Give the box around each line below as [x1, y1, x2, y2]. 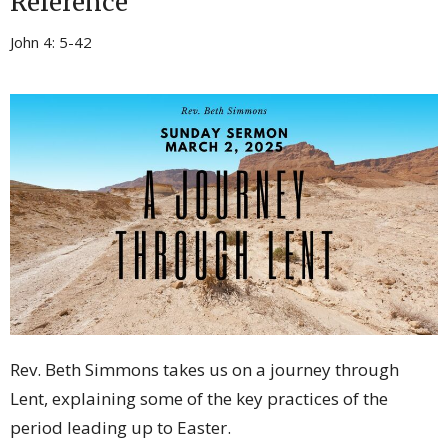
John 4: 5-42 [10, 31, 92, 52]
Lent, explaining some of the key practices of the [10, 386, 388, 410]
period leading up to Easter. [10, 415, 231, 439]
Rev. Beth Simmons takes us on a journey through [10, 357, 399, 381]
